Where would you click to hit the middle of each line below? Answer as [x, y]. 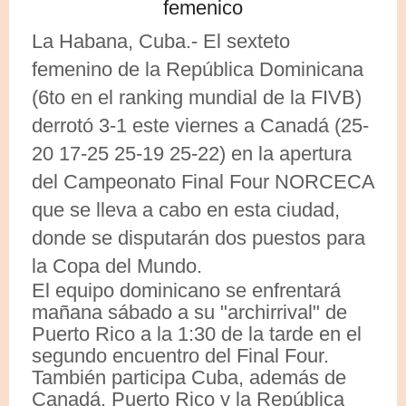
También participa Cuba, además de [189, 377]
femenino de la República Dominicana [198, 69]
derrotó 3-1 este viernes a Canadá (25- [200, 125]
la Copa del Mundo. [117, 266]
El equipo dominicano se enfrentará [186, 290]
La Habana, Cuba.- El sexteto [161, 41]
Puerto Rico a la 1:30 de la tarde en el [197, 333]
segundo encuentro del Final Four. [180, 355]
